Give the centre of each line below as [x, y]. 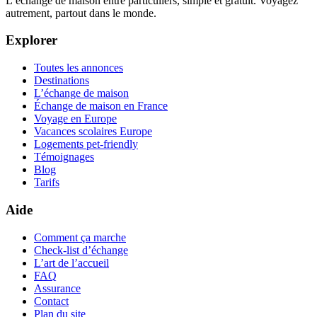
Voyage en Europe [75, 119]
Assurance [57, 288]
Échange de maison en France [101, 106]
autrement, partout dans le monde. [81, 13]
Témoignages [64, 157]
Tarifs [47, 183]
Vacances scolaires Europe [93, 132]
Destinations [62, 81]
